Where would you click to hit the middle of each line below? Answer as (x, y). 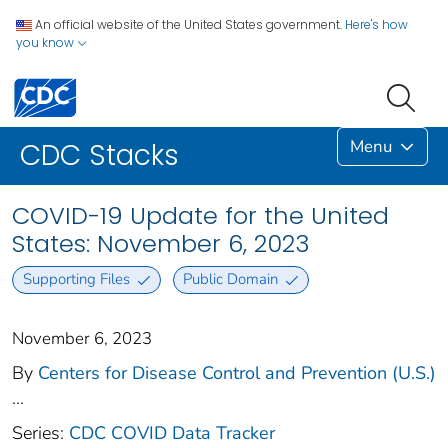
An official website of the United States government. (188, 24)
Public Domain (231, 279)
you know (46, 42)
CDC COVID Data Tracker (172, 432)
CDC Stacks (99, 156)
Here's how (376, 24)
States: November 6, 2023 (161, 244)
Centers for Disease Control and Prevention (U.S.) (237, 372)
